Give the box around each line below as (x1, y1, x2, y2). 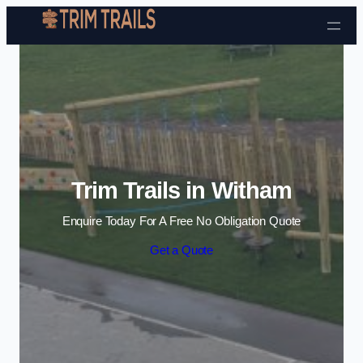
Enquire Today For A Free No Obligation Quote (62, 215, 301, 228)
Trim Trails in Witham (70, 177, 293, 203)
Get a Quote (149, 243, 214, 257)
